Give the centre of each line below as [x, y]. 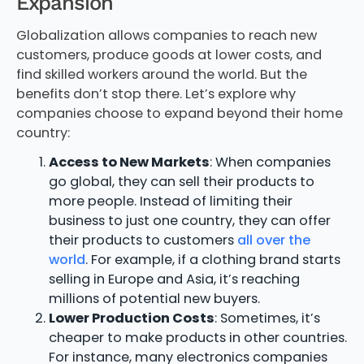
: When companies [270, 162]
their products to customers [143, 240]
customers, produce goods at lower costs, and [169, 55]
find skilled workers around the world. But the [161, 75]
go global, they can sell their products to [181, 181]
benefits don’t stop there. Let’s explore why [156, 94]
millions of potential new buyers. [154, 298]
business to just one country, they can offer [189, 220]
